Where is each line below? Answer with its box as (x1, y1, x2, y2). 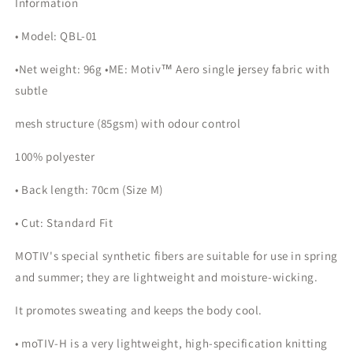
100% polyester (15, 149, 95, 164)
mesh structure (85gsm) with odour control (15, 116, 241, 131)
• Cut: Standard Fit (15, 215, 113, 230)
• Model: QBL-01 (15, 28, 98, 43)
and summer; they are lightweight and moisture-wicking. (15, 269, 318, 284)
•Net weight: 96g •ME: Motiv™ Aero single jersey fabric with (15, 61, 330, 76)
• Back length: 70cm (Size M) (15, 182, 163, 197)
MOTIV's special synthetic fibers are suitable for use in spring (15, 248, 338, 263)
